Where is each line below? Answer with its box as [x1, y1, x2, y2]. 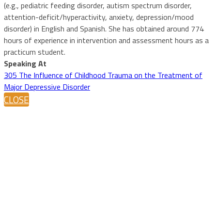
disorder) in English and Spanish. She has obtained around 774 [4, 22, 204, 34]
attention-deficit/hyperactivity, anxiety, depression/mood [4, 11, 194, 23]
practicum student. [4, 46, 65, 58]
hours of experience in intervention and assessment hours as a [4, 34, 209, 46]
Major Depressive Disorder [4, 80, 90, 93]
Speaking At [4, 57, 46, 69]
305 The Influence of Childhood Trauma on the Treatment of [4, 69, 202, 81]
